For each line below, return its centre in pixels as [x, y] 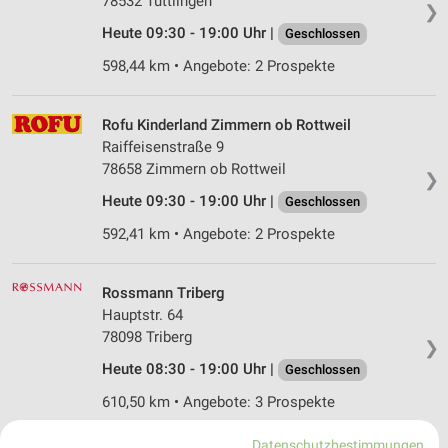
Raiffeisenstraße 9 [163, 147]
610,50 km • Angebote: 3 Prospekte [218, 402]
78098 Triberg [147, 337]
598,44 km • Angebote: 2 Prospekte [218, 66]
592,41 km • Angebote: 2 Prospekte [218, 234]
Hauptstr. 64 [142, 315]
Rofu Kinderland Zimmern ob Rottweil [226, 125]
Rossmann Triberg [163, 293]
